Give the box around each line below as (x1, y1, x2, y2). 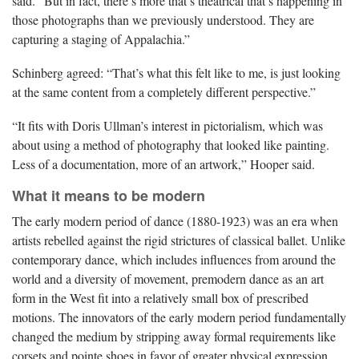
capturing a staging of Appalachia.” (12, 30, 190, 47)
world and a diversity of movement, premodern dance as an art (12, 269, 324, 287)
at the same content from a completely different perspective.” (12, 83, 316, 100)
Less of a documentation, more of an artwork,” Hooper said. (12, 155, 315, 172)
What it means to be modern (12, 184, 205, 206)
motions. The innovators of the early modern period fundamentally (12, 308, 346, 325)
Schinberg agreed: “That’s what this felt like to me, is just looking (12, 63, 341, 81)
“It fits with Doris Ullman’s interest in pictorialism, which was (12, 116, 323, 134)
